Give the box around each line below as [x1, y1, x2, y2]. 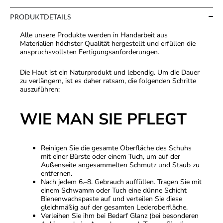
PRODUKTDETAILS [10, 12, 71, 21]
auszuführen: [20, 85, 60, 95]
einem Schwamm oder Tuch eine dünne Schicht [41, 186, 187, 196]
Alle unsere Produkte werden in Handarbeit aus [20, 30, 168, 40]
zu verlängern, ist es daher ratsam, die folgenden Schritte [20, 76, 196, 86]
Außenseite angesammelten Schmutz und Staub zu [41, 160, 200, 170]
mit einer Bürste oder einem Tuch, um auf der [41, 152, 180, 162]
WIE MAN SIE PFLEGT [20, 108, 187, 130]
